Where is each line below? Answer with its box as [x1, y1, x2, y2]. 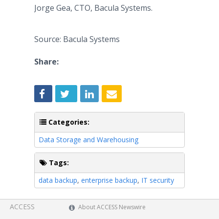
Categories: [46, 117, 89, 127]
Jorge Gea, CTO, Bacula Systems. [34, 2, 154, 13]
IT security [141, 175, 174, 185]
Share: [34, 56, 59, 67]
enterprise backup [81, 175, 137, 185]
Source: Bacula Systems [34, 34, 120, 44]
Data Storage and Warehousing [39, 134, 138, 144]
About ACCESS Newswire [78, 203, 146, 211]
